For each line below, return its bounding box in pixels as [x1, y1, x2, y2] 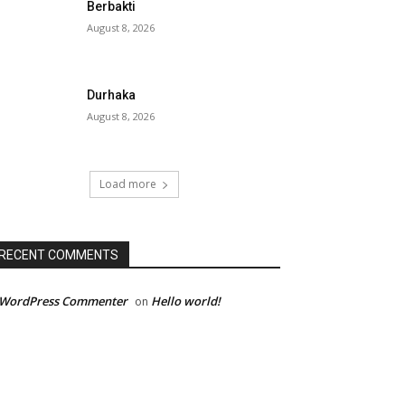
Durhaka [87, 88, 137, 103]
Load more [99, 176, 156, 193]
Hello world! [151, 293, 221, 310]
